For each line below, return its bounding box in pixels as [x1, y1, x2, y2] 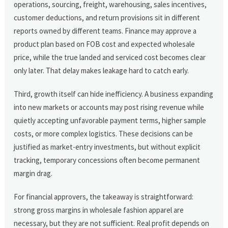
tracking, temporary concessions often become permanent [14, 155, 201, 165]
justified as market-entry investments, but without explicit [14, 141, 201, 152]
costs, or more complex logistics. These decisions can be [14, 128, 193, 138]
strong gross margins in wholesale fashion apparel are [14, 205, 184, 215]
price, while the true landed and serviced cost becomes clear [14, 52, 206, 62]
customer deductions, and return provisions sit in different [14, 12, 201, 22]
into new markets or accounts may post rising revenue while [14, 102, 205, 112]
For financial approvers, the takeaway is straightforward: [14, 191, 194, 202]
